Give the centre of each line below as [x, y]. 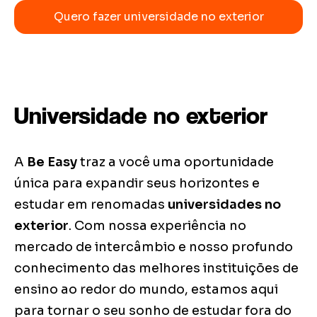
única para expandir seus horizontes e [137, 183]
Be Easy [52, 162]
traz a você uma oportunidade [175, 162]
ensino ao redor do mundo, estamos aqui [146, 289]
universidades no [224, 204]
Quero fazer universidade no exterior [158, 17]
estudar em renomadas [91, 204]
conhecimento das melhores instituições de [156, 268]
